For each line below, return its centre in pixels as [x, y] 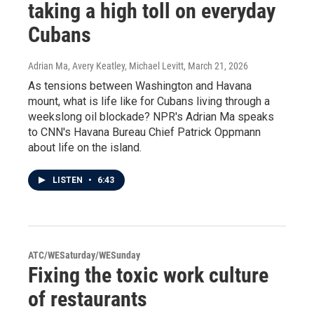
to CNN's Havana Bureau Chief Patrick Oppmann [144, 132]
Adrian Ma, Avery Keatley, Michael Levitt [106, 66]
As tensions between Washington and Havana [140, 86]
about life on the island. [85, 148]
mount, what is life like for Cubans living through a [149, 101]
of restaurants [88, 299]
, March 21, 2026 [216, 66]
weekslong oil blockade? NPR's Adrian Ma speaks [151, 117]
